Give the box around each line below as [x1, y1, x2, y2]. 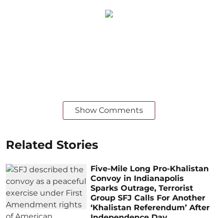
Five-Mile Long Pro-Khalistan [91, 163, 209, 173]
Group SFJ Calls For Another [91, 193, 206, 202]
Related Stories [6, 137, 98, 152]
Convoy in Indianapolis [91, 173, 184, 183]
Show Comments [75, 105, 143, 115]
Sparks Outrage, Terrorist [91, 183, 194, 193]
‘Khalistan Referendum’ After [91, 202, 210, 212]
